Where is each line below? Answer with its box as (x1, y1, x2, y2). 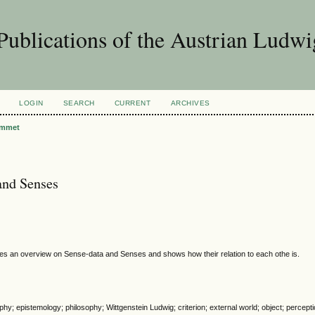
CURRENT (114, 99, 151, 107)
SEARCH (63, 99, 95, 107)
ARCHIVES (170, 99, 210, 107)
